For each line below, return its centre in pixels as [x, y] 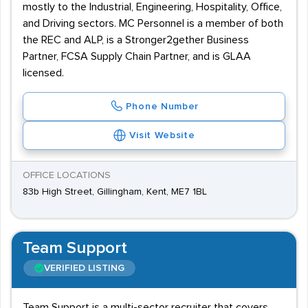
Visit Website [162, 135]
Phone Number [162, 107]
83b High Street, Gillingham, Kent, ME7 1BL [115, 192]
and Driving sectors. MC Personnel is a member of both [153, 23]
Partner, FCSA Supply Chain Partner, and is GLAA [137, 56]
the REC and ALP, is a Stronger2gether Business [136, 40]
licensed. [43, 73]
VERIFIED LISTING [84, 268]
